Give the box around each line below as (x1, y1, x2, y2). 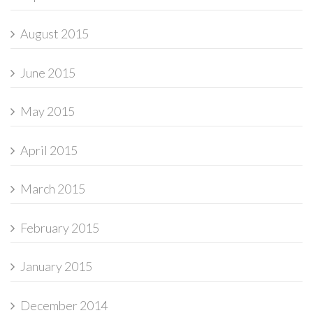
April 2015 (20, 142, 78, 158)
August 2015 (20, 26, 89, 41)
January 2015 (20, 259, 92, 274)
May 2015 (20, 103, 75, 119)
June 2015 (20, 64, 75, 80)
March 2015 (20, 181, 85, 196)
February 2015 (20, 219, 99, 235)
